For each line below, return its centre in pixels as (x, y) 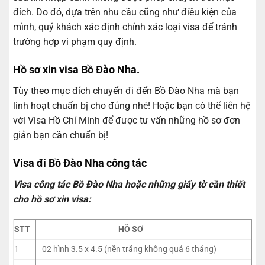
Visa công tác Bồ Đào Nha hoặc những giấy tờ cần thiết (129, 184)
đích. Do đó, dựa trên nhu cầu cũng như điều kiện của (125, 12)
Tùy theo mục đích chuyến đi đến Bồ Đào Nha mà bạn (126, 91)
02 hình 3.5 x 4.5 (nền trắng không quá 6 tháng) (129, 249)
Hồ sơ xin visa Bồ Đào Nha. (76, 70)
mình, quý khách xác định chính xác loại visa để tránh (125, 27)
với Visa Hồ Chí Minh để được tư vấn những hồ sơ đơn (127, 121)
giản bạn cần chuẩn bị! (61, 135)
